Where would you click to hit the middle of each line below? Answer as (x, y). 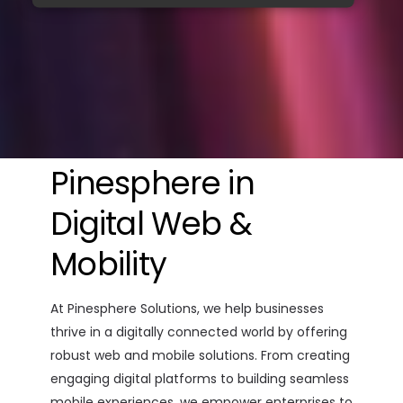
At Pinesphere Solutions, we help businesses (187, 309)
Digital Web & (151, 224)
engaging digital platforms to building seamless (200, 379)
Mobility (109, 264)
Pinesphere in (152, 184)
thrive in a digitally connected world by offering (199, 332)
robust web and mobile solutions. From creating (200, 356)
